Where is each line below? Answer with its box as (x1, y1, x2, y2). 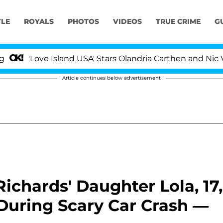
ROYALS (23, 17, 54, 26)
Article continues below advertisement (62, 75, 161, 81)
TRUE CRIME (155, 17, 201, 26)
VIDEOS (112, 17, 142, 26)
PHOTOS (67, 17, 99, 26)
